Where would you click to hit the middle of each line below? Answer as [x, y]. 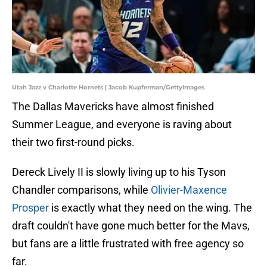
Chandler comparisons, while [81, 190]
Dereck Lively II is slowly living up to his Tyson [119, 172]
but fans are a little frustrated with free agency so [128, 244]
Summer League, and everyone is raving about [122, 125]
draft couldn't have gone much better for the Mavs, [131, 226]
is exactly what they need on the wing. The [150, 208]
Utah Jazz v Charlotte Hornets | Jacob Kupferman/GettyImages [108, 88]
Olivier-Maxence [189, 190]
